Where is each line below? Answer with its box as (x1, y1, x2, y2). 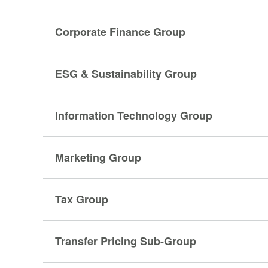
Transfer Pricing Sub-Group (55, 233, 196, 249)
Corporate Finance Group (55, 24, 185, 39)
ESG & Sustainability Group (55, 66, 197, 81)
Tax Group (55, 191, 108, 207)
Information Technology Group (55, 108, 212, 123)
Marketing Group (55, 150, 141, 165)
